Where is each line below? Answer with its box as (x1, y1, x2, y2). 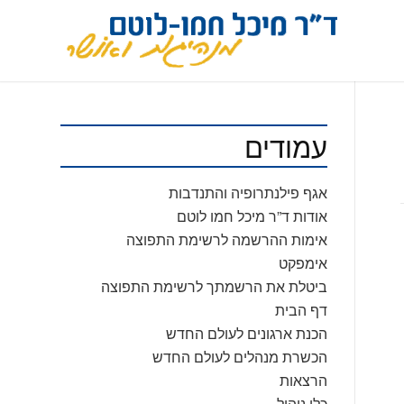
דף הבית (274, 299, 327, 320)
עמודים (243, 125, 327, 166)
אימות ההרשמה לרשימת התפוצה (125, 229, 327, 250)
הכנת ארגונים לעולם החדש (165, 323, 327, 344)
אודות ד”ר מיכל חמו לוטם (176, 206, 327, 226)
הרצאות (279, 370, 327, 390)
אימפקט (278, 252, 327, 273)
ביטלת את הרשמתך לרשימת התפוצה (100, 276, 327, 297)
